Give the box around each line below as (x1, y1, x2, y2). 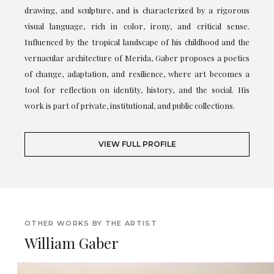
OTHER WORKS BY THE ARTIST (24, 218, 157, 228)
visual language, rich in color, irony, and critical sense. (24, 20, 250, 31)
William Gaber (24, 232, 119, 253)
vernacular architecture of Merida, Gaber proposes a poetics (24, 52, 250, 63)
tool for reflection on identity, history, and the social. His (24, 84, 250, 95)
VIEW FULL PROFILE (98, 139, 176, 149)
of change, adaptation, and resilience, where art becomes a (24, 68, 250, 79)
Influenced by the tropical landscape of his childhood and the (24, 36, 250, 47)
